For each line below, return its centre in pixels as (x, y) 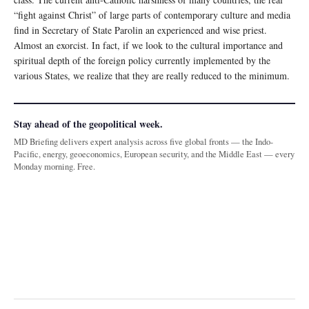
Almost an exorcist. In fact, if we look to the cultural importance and (148, 46)
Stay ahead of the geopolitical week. (88, 124)
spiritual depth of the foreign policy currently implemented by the (142, 61)
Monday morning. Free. (54, 167)
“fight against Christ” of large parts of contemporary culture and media (152, 15)
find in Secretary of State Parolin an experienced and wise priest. (140, 30)
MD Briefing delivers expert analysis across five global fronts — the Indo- (143, 142)
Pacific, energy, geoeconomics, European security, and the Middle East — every (154, 154)
